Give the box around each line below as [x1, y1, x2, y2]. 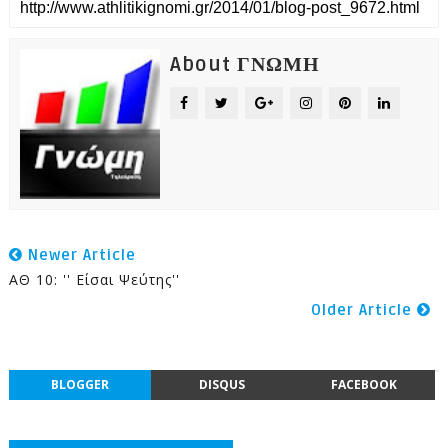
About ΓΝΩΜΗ [169, 53, 320, 77]
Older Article [311, 301, 418, 319]
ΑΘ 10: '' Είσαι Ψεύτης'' [8, 270, 180, 289]
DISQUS [198, 376, 245, 393]
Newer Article [22, 246, 136, 264]
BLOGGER [50, 376, 109, 393]
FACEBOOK [330, 376, 397, 393]
